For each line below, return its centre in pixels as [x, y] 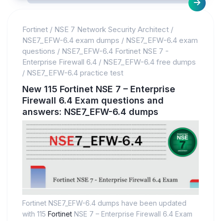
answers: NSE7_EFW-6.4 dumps [90, 112]
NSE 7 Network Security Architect [111, 30]
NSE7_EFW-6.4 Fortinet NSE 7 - [115, 51]
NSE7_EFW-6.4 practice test [75, 73]
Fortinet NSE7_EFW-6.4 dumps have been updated [104, 203]
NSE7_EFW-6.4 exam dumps [71, 40]
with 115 [35, 214]
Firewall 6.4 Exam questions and [93, 101]
